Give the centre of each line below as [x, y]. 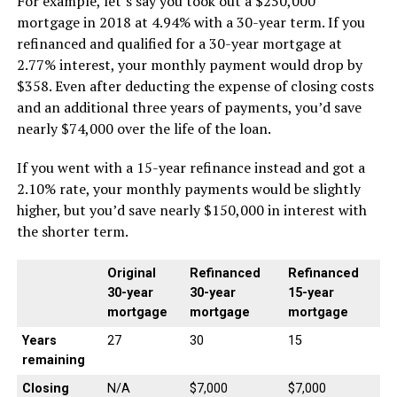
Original [131, 273]
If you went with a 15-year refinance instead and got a [191, 167]
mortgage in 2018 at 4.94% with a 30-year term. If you [191, 22]
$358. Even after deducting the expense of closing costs [195, 86]
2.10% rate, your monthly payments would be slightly [188, 189]
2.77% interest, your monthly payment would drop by [189, 65]
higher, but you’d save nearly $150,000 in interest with [191, 210]
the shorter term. [72, 231]
